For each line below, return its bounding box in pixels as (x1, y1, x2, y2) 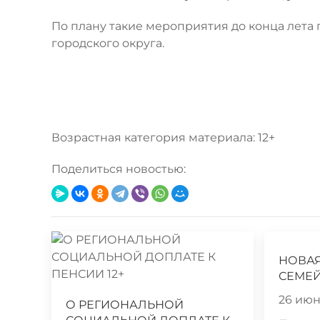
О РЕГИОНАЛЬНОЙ (66, 297, 184, 311)
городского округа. (51, 36, 164, 50)
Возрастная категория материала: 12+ (51, 130, 275, 144)
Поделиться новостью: (51, 161, 186, 176)
